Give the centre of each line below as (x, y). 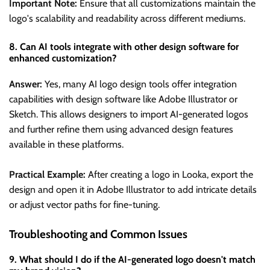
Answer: (26, 84)
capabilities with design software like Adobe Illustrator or (123, 99)
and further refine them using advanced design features (121, 129)
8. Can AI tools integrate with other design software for (124, 46)
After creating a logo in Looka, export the (169, 174)
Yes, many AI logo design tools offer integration (140, 84)
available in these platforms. (66, 144)
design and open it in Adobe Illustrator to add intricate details (133, 189)
